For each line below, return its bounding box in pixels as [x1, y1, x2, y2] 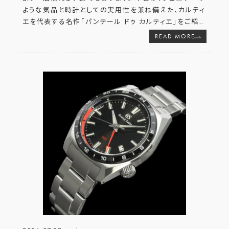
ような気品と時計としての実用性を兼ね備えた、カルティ [22, 5, 205, 14]
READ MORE [155, 33, 195, 40]
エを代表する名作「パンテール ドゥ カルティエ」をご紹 [22, 17, 199, 26]
